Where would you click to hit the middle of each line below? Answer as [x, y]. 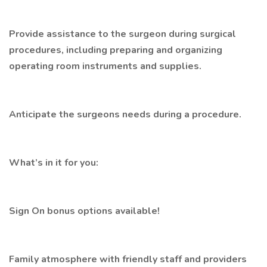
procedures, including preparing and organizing [116, 50]
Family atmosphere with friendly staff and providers [128, 259]
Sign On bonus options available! [84, 211]
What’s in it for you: [54, 163]
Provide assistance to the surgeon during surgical [122, 34]
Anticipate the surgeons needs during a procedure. [125, 114]
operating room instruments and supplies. [105, 66]
